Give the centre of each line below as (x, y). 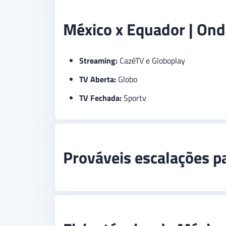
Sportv (134, 98)
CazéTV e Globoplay (151, 61)
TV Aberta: (98, 79)
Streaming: (98, 61)
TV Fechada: (100, 98)
